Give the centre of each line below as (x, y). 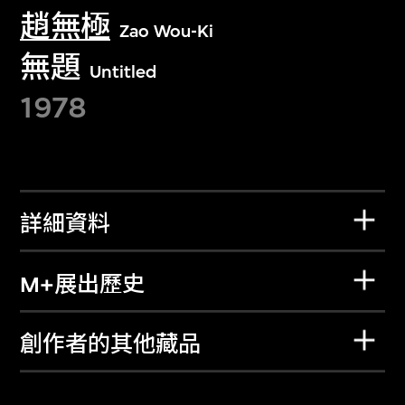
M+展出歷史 (83, 284)
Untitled (122, 71)
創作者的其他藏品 (111, 345)
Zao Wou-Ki (167, 32)
